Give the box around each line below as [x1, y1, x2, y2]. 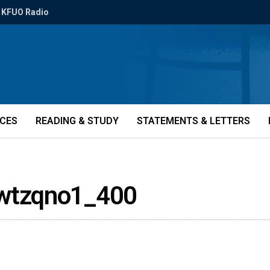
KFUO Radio [1, 7, 49, 17]
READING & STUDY [36, 115, 119, 127]
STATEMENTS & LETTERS [137, 115, 250, 127]
